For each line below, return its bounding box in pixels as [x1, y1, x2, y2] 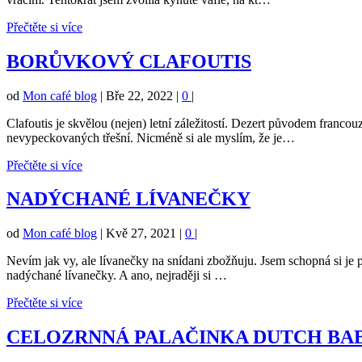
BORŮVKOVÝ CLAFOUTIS [6, 50, 251, 72]
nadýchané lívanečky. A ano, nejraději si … [6, 268, 227, 283]
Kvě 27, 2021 [106, 226, 176, 241]
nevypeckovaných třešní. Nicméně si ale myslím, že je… [6, 130, 295, 145]
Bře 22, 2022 [106, 88, 173, 103]
